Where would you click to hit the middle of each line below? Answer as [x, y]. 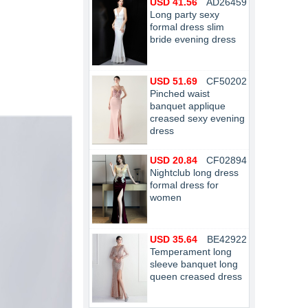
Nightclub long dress [194, 173]
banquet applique [188, 106]
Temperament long [191, 252]
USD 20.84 [174, 160]
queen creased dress [196, 276]
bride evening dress [193, 39]
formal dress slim [187, 27]
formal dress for [184, 185]
